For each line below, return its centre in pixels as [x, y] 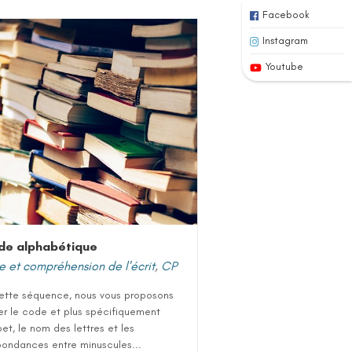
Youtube [284, 66]
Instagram [285, 40]
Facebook [286, 15]
